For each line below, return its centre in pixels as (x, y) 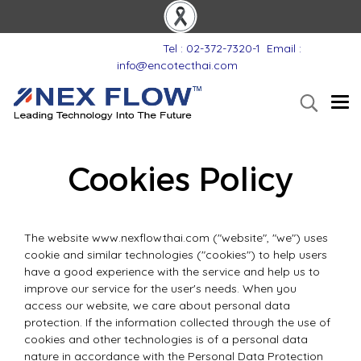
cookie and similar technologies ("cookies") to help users (176, 255)
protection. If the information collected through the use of (177, 322)
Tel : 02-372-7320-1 (207, 48)
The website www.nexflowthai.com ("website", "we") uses (176, 238)
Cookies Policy (180, 178)
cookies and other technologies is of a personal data (166, 339)
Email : (284, 48)
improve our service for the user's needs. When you (160, 288)
